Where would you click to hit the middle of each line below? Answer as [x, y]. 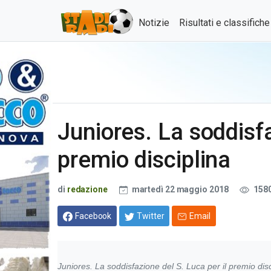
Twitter [151, 216]
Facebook [93, 216]
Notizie [154, 23]
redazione [87, 189]
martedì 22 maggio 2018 [180, 189]
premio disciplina [144, 159]
